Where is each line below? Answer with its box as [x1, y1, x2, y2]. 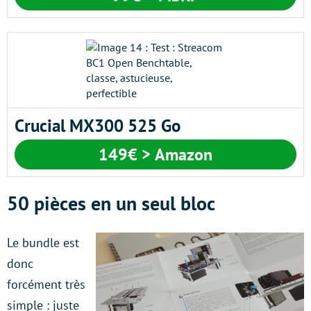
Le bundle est [7, 234, 79, 251]
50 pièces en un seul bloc [7, 190, 215, 216]
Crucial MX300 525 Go [15, 114, 180, 137]
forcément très [7, 276, 85, 292]
